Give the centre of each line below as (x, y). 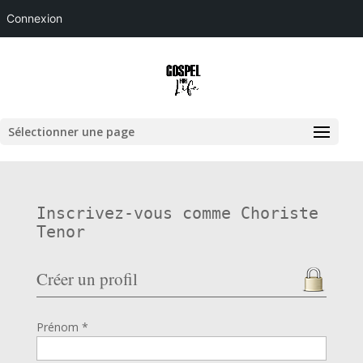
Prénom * (62, 327)
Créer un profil (87, 279)
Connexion (34, 18)
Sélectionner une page (71, 132)
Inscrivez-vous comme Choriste (177, 214)
